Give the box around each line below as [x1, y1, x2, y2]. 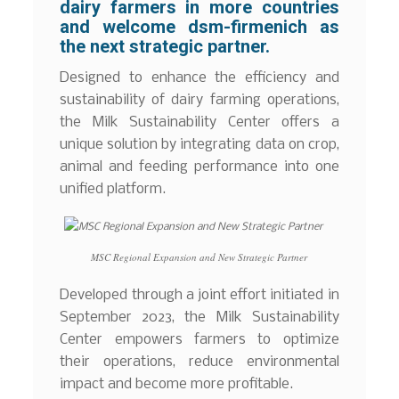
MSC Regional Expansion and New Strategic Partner [91, 250, 308, 265]
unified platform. [60, 182, 167, 198]
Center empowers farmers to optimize [60, 331, 339, 347]
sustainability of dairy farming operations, [60, 93, 339, 109]
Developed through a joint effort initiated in [60, 287, 339, 303]
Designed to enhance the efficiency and [60, 70, 339, 86]
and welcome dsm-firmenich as [60, 15, 339, 37]
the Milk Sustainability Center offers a [60, 115, 339, 131]
